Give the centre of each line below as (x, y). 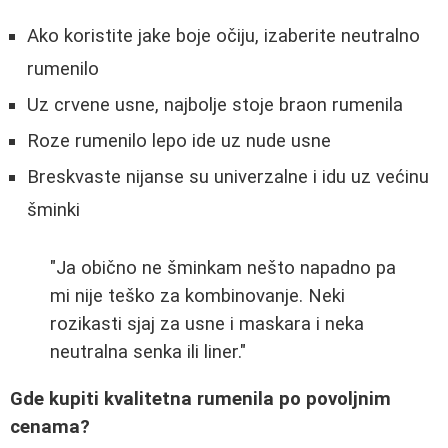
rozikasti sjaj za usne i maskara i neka (207, 323)
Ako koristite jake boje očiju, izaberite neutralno (223, 36)
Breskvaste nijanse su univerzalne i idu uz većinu (228, 177)
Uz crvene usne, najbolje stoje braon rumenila (215, 105)
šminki (53, 210)
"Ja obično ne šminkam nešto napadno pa (223, 267)
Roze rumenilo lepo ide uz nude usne (179, 141)
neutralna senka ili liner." (148, 351)
